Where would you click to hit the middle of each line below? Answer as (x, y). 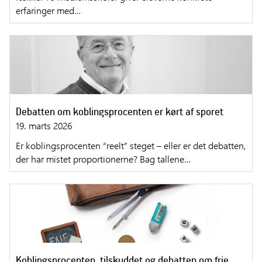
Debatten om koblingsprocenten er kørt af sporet (120, 112)
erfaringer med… (48, 11)
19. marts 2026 (44, 126)
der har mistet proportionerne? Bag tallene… (103, 159)
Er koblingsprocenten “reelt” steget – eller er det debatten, (131, 146)
